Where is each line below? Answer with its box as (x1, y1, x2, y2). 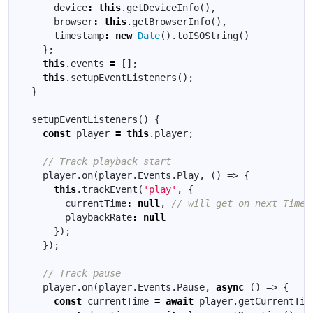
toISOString (177, 29, 238, 41)
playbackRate (65, 211, 132, 223)
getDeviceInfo (126, 1, 199, 13)
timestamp (54, 29, 104, 41)
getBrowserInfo (132, 15, 210, 27)
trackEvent (82, 183, 138, 195)
